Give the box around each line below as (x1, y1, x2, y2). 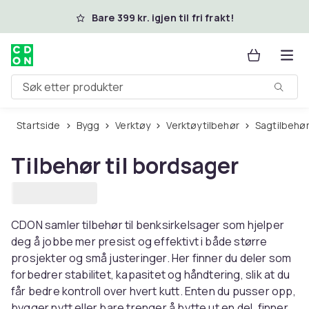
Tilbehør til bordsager (11, 150, 239, 181)
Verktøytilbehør (171, 119, 239, 132)
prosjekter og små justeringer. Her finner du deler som (11, 250, 292, 266)
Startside (22, 119, 61, 132)
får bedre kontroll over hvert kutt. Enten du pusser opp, (11, 283, 296, 299)
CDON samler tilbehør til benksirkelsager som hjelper (11, 217, 284, 232)
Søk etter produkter (11, 84, 112, 100)
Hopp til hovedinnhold (28, 8, 150, 23)
